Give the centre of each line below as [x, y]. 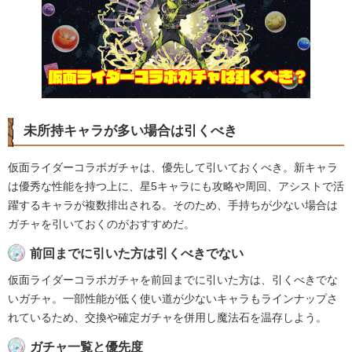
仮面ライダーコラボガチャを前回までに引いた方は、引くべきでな [173, 280]
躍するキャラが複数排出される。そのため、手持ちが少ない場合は [173, 205]
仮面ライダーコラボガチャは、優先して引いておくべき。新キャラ [173, 168]
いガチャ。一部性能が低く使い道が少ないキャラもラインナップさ [173, 299]
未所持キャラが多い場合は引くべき [130, 131]
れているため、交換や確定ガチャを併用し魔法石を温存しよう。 [167, 318]
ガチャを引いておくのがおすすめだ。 [101, 224]
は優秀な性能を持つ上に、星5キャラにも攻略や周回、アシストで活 [176, 187]
